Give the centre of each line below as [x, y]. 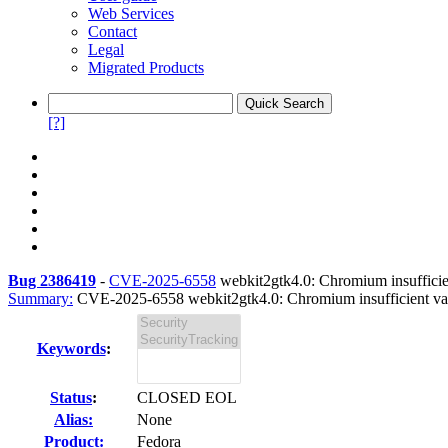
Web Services [131, 13]
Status [71, 397]
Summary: [40, 298]
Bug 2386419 [52, 280]
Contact [112, 31]
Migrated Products [146, 67]
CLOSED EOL [187, 397]
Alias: [73, 419]
